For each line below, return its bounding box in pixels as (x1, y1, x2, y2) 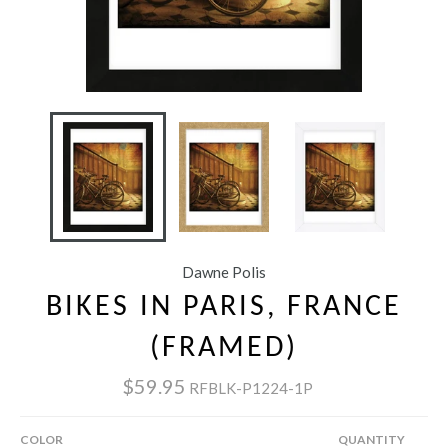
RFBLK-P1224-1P (189, 378, 313, 397)
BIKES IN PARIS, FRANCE (46, 292, 402, 324)
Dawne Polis (182, 263, 266, 282)
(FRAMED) (150, 333, 298, 365)
